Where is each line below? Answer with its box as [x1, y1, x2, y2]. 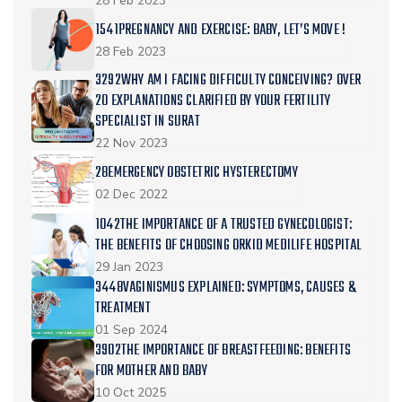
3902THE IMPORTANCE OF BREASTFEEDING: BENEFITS [95, 339, 351, 363]
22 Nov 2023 [95, 135, 168, 153]
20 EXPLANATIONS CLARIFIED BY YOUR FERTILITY [95, 90, 331, 114]
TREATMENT [95, 297, 151, 321]
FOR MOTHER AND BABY [95, 360, 207, 384]
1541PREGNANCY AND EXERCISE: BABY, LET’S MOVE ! [95, 18, 346, 42]
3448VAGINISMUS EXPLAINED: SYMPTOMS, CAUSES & [95, 276, 356, 301]
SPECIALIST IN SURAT [95, 110, 200, 135]
